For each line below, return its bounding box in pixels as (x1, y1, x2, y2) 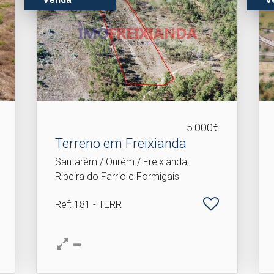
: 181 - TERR (70, 199, 122, 210)
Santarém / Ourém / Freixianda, (55, 156, 190, 168)
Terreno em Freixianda (55, 136, 187, 151)
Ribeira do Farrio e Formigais (55, 171, 180, 182)
